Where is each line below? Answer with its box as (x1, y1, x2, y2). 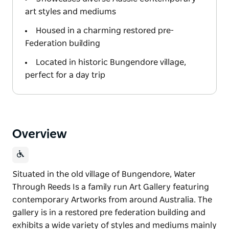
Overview (12, 128, 67, 141)
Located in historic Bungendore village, (36, 58, 186, 66)
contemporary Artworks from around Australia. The (12, 195, 212, 204)
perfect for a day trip (25, 71, 105, 79)
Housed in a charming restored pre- (36, 26, 174, 35)
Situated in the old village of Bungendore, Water (12, 170, 196, 178)
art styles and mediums (25, 7, 116, 16)
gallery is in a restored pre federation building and (12, 208, 205, 217)
